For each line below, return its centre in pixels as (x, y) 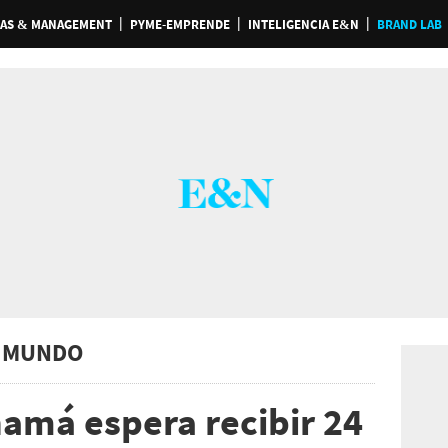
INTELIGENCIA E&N (303, 24)
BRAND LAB (409, 24)
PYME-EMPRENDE (179, 24)
